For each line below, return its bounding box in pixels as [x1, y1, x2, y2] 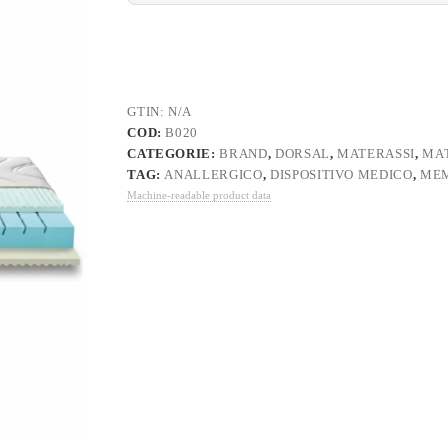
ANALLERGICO [164, 167, 263, 183]
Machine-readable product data [127, 189, 272, 202]
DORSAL [274, 146, 330, 162]
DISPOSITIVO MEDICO [269, 167, 413, 183]
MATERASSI [337, 146, 416, 162]
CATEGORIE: [127, 146, 220, 162]
